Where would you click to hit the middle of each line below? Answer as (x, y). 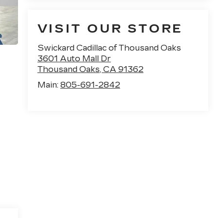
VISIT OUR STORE (110, 29)
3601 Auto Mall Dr (74, 59)
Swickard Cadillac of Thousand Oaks (109, 48)
